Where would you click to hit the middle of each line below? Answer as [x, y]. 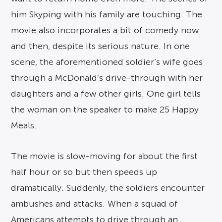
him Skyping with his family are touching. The [107, 14]
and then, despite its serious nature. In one [101, 46]
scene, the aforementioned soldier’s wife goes [107, 62]
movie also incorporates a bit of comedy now [105, 30]
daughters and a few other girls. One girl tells [106, 94]
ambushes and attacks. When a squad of [95, 204]
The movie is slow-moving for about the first [105, 156]
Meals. [24, 125]
